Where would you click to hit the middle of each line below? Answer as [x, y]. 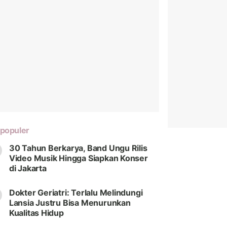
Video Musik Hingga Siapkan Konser [78, 158]
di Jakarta [28, 168]
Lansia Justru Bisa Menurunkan [70, 203]
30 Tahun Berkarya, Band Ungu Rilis [78, 148]
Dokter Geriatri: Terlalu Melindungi [76, 193]
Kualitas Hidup [36, 213]
